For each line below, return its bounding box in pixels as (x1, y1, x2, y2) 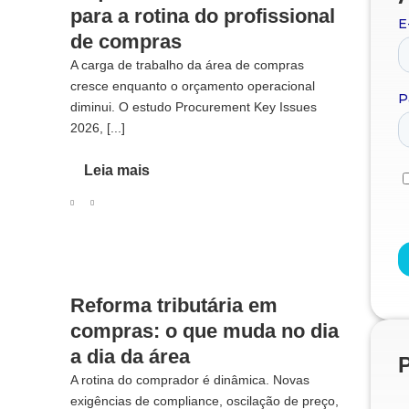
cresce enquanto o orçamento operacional (69, 79, 315, 93)
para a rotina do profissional (69, 5, 335, 27)
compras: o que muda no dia (69, 320, 339, 343)
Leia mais (83, 163, 150, 179)
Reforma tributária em (69, 294, 278, 318)
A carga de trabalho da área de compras (69, 58, 304, 72)
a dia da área (69, 345, 190, 369)
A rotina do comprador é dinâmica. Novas (69, 372, 309, 388)
